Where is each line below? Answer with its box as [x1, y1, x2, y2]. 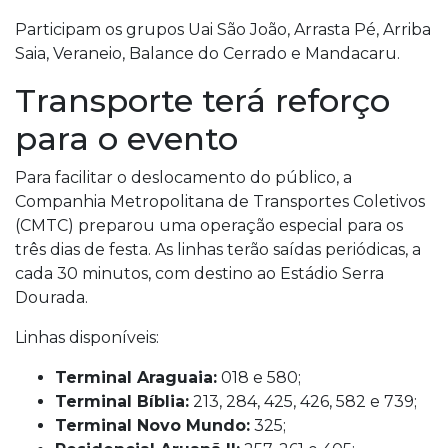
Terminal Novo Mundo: [55, 416, 250, 435]
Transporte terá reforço [15, 81, 390, 120]
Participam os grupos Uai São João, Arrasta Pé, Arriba [15, 20, 431, 39]
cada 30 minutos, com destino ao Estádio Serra [15, 264, 384, 283]
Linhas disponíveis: [15, 328, 159, 347]
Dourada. [15, 288, 88, 307]
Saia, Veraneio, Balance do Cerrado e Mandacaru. [15, 44, 400, 63]
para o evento [15, 119, 238, 158]
